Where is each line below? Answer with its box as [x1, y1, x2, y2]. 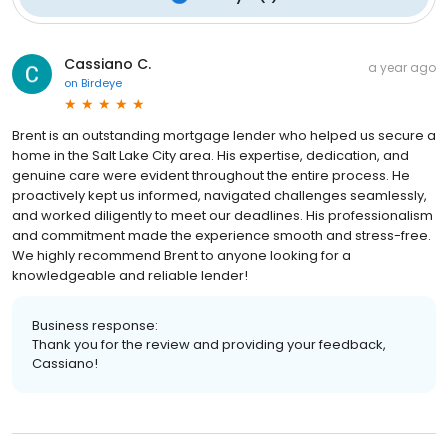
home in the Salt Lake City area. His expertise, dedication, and [12, 145, 409, 165]
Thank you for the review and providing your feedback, [32, 334, 386, 354]
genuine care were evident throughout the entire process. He [12, 165, 410, 185]
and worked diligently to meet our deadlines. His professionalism [12, 205, 433, 225]
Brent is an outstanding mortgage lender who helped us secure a [12, 125, 436, 145]
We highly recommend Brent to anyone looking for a [12, 245, 351, 265]
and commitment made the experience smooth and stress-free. [12, 225, 431, 245]
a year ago [368, 58, 436, 76]
